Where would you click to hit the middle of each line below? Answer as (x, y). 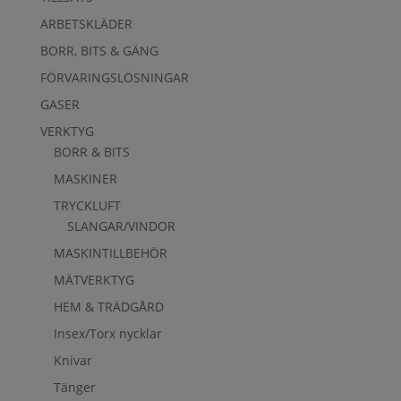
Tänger (74, 387)
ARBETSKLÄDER (86, 23)
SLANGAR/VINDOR (121, 226)
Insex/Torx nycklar (107, 333)
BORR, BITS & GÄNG (99, 50)
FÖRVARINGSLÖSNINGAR (114, 77)
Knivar (73, 360)
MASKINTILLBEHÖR (110, 252)
